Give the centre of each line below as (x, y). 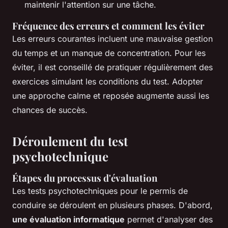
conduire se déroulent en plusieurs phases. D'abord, (112, 205)
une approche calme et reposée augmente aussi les (111, 96)
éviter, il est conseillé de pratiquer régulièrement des (112, 67)
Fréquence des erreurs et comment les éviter (108, 26)
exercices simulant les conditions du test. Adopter (108, 82)
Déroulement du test (70, 141)
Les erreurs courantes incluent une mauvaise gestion (112, 39)
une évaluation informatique (68, 220)
